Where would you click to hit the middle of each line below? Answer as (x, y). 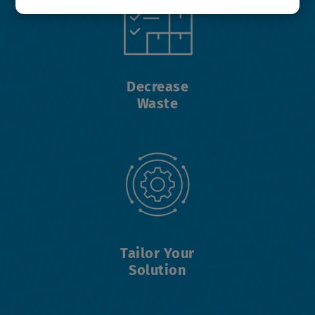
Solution (157, 270)
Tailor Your (157, 253)
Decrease (157, 86)
